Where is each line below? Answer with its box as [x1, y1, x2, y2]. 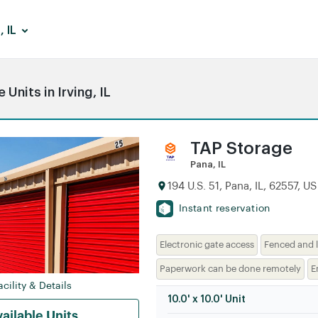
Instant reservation [178, 204, 270, 214]
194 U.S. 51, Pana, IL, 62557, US [167, 180, 317, 192]
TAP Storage [190, 140, 292, 157]
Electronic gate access [159, 240, 254, 249]
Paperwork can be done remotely [159, 264, 301, 273]
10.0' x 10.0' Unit [167, 295, 246, 305]
